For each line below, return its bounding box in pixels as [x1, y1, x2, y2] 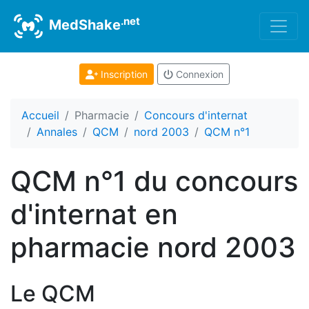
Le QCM [10, 280, 95, 307]
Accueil [21, 108, 59, 122]
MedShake [46, 17, 121, 34]
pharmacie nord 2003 [10, 230, 296, 264]
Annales [37, 125, 77, 139]
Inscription [97, 68, 148, 80]
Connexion [172, 68, 223, 80]
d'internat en [10, 197, 178, 231]
